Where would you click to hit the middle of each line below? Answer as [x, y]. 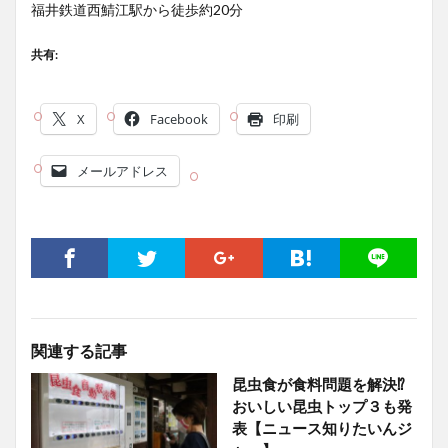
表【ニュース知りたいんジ [321, 428]
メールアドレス [122, 171]
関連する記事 [79, 351]
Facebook [179, 119]
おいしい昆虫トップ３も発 [321, 406]
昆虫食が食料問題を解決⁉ [318, 384]
